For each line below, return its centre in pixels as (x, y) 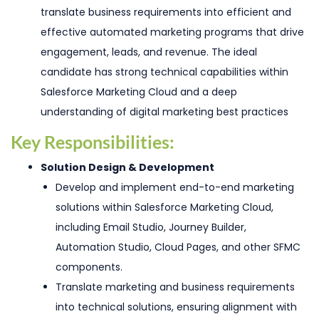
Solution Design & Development (127, 168)
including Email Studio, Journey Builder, (151, 228)
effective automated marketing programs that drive (172, 32)
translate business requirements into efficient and (166, 12)
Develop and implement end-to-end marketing (175, 188)
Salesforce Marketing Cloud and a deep (139, 92)
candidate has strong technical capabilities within (164, 72)
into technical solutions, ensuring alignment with (176, 307)
